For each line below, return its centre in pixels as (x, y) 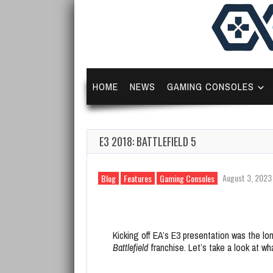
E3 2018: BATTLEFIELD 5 (148, 141)
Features (138, 178)
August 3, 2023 (247, 178)
